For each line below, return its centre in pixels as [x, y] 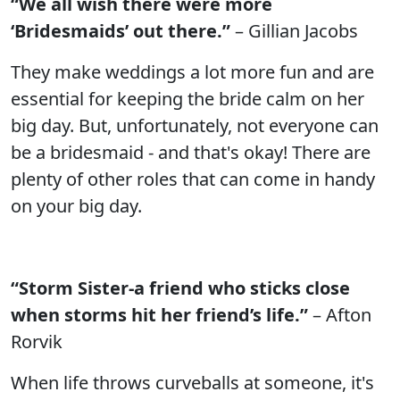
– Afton [340, 315]
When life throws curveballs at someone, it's [192, 383]
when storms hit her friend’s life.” [159, 315]
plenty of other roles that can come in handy [193, 179]
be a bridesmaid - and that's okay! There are [191, 152]
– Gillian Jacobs [294, 31]
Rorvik [37, 342]
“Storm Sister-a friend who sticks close [180, 288]
